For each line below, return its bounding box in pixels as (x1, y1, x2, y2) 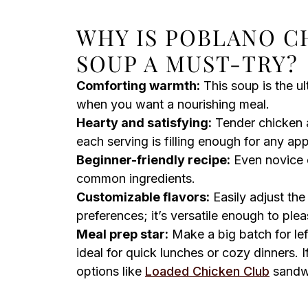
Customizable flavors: (76, 190, 210, 204)
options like (76, 264, 145, 278)
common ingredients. (76, 171, 195, 186)
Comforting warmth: (76, 78, 200, 93)
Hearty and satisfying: (76, 115, 212, 130)
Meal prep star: (76, 227, 168, 241)
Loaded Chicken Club (145, 264, 269, 278)
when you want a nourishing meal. (76, 97, 269, 111)
